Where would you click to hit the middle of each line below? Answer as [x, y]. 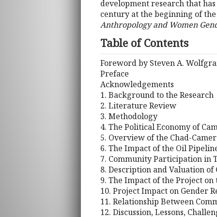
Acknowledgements [137, 84]
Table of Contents [144, 43]
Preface [115, 73]
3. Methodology [129, 116]
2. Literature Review [138, 105]
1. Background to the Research [157, 95]
